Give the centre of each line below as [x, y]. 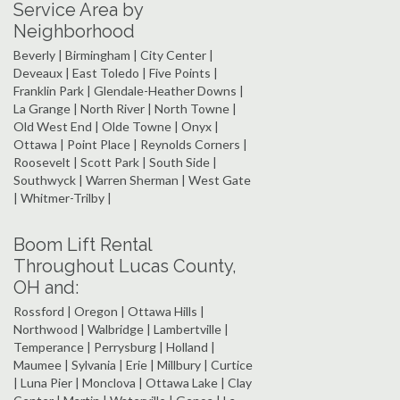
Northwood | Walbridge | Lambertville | [121, 329]
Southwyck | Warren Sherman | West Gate [132, 180]
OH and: [46, 288]
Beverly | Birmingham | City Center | [113, 55]
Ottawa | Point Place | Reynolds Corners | [130, 145]
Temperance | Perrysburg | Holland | [114, 347]
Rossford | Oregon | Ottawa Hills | [109, 312]
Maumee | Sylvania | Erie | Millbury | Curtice [133, 365]
